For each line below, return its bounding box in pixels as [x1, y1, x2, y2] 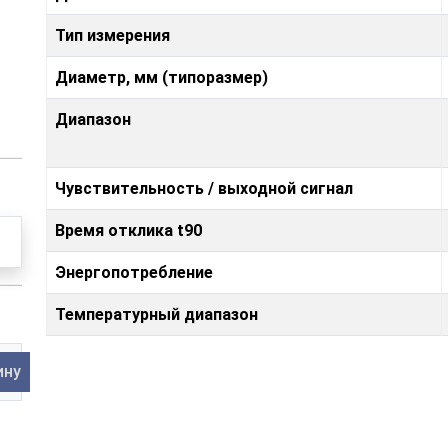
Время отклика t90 [55, 220, 202, 240]
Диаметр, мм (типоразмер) [55, 67, 268, 87]
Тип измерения [55, 25, 170, 45]
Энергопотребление [55, 262, 213, 282]
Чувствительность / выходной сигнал [55, 178, 353, 198]
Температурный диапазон [55, 304, 258, 324]
